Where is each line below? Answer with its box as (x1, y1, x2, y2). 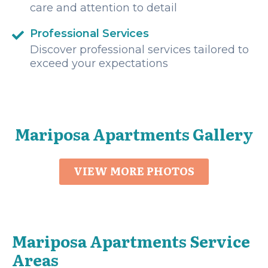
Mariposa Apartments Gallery (15, 122, 253, 146)
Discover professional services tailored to (30, 43, 249, 57)
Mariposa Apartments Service (12, 229, 250, 253)
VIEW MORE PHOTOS (74, 163, 194, 179)
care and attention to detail (30, 1, 177, 15)
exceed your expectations (30, 57, 168, 71)
